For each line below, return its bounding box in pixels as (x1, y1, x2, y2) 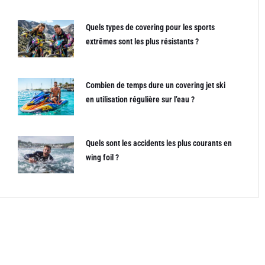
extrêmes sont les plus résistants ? (85, 37, 199, 47)
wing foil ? (85, 152, 119, 162)
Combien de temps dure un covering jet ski (85, 80, 225, 90)
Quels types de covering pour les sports (85, 22, 215, 33)
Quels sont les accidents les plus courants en (85, 138, 232, 148)
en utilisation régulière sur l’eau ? (85, 94, 195, 104)
